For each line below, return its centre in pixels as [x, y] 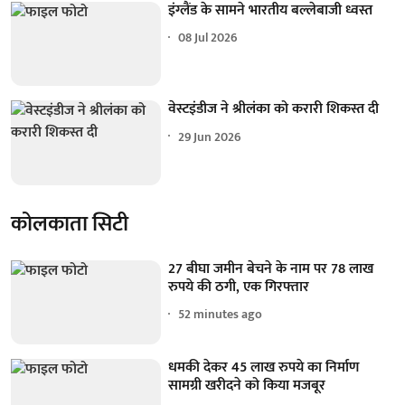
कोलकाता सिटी [70, 224]
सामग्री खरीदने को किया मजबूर [247, 386]
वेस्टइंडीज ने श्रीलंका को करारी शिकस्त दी [274, 109]
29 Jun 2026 [210, 137]
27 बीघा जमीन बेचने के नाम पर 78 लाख [271, 268]
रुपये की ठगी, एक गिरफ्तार [239, 287]
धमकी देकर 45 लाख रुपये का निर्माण [264, 368]
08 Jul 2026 [208, 38]
